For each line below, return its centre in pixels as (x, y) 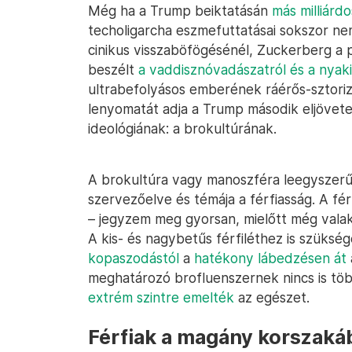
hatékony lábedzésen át (270, 258)
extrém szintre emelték (161, 297)
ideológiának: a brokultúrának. (182, 128)
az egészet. (272, 297)
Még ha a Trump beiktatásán (180, 11)
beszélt (113, 70)
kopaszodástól (134, 258)
